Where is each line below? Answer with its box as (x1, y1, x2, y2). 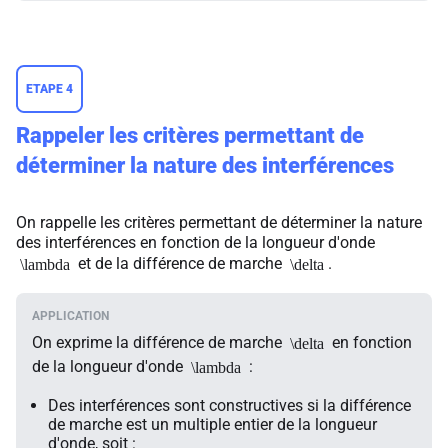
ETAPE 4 (26, 82, 73, 96)
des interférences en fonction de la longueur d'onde (16, 233, 375, 252)
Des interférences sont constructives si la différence (48, 396, 411, 415)
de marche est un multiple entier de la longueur (48, 415, 377, 434)
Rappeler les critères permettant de (16, 123, 364, 148)
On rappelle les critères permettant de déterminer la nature (16, 213, 422, 232)
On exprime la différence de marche (32, 333, 286, 353)
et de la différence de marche (74, 254, 286, 274)
